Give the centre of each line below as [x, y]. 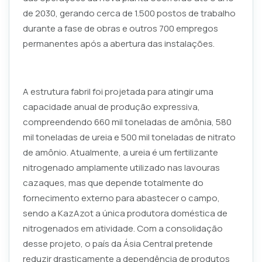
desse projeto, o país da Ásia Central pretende [118, 243]
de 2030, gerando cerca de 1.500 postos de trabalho [129, 13]
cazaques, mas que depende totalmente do [113, 182]
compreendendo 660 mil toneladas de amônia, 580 [127, 122]
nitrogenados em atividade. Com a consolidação [123, 228]
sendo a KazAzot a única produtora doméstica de [125, 213]
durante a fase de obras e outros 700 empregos [120, 28]
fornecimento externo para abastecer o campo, [121, 198]
